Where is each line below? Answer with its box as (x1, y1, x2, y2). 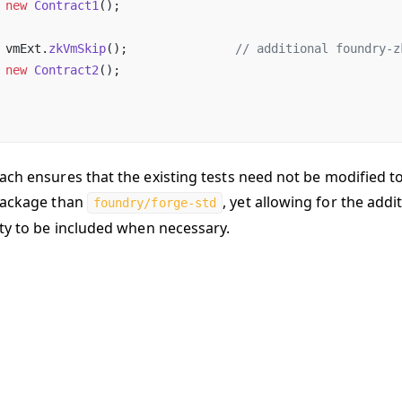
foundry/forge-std (92, 196, 217, 210)
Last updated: (298, 363, 380, 380)
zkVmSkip (48, 41, 106, 56)
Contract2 (27, 63, 99, 77)
